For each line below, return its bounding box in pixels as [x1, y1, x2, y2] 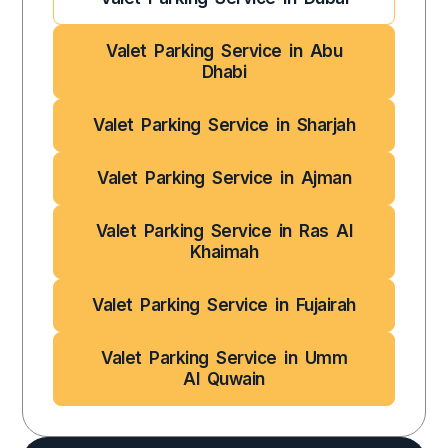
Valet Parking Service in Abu [106, 41, 342, 62]
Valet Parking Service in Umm [101, 348, 347, 369]
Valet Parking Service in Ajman [97, 168, 351, 189]
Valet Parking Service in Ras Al [95, 221, 353, 242]
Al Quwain [183, 369, 265, 390]
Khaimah [189, 242, 259, 263]
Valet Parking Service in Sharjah [93, 115, 355, 136]
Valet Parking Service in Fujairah [92, 295, 356, 316]
